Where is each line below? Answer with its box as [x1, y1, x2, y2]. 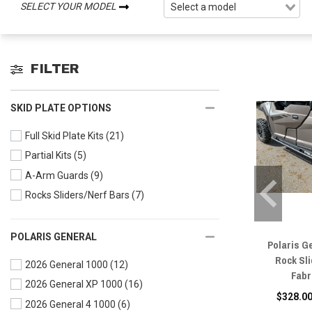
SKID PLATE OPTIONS [10, 102, 111, 114]
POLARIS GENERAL [10, 231, 97, 242]
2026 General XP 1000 [25, 279, 123, 290]
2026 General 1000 [25, 259, 108, 271]
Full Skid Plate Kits [25, 130, 104, 142]
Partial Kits [25, 150, 72, 162]
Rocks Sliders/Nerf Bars [25, 189, 130, 201]
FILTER [26, 62, 79, 76]
